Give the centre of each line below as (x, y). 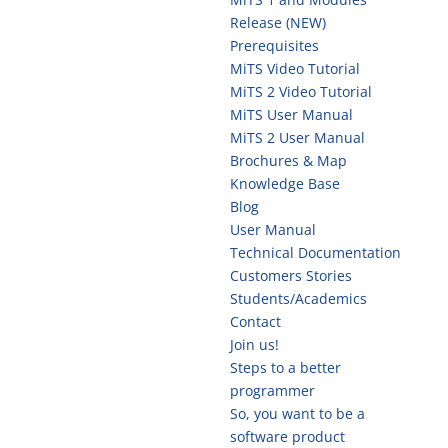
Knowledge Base (284, 183)
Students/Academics (298, 298)
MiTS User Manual (291, 114)
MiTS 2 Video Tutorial (300, 91)
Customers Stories (290, 275)
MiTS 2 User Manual (297, 137)
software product (287, 436)
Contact (255, 321)
